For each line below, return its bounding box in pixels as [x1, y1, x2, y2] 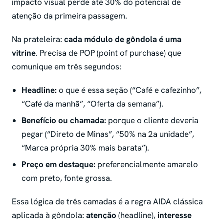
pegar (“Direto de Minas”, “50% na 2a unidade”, [22, 129, 194, 140]
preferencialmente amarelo [95, 159, 198, 170]
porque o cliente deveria [106, 115, 198, 126]
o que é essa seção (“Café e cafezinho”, [57, 85, 201, 96]
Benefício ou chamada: [22, 115, 106, 126]
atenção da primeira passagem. [12, 10, 127, 22]
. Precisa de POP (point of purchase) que [36, 47, 181, 59]
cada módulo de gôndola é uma [64, 34, 181, 45]
